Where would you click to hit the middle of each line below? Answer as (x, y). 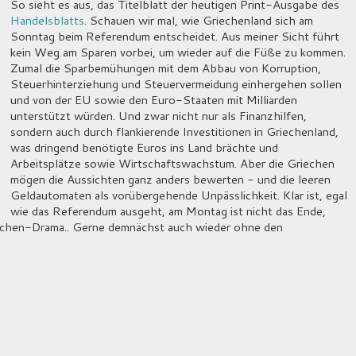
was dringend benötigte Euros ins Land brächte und (144, 147)
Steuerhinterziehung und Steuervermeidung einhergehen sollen (176, 83)
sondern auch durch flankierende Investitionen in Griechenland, (174, 131)
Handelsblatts (47, 20)
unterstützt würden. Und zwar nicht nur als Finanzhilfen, (158, 115)
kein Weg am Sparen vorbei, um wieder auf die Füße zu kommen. (178, 52)
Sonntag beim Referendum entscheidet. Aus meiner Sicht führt (174, 36)
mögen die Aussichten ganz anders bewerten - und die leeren (170, 179)
